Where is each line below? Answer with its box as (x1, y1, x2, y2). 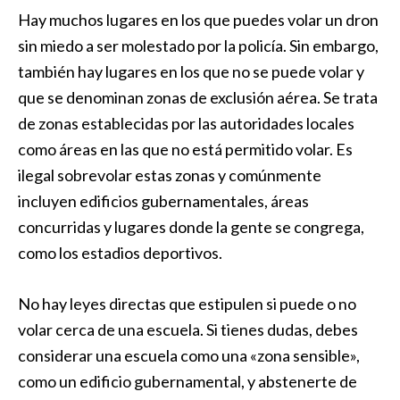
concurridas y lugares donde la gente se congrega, (18, 217, 364, 237)
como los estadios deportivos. (18, 243, 222, 262)
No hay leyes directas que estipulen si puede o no (18, 294, 356, 313)
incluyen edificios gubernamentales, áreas (18, 191, 309, 211)
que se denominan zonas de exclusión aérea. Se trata (18, 87, 378, 107)
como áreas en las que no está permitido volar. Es (18, 139, 353, 159)
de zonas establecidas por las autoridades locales (18, 113, 354, 133)
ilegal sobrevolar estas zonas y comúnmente (18, 165, 321, 185)
